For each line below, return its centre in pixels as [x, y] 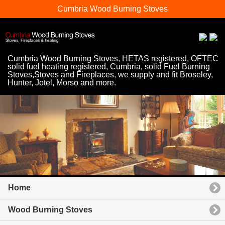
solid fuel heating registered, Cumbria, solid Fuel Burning [109, 67]
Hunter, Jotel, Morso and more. [62, 83]
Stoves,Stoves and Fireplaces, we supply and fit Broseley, [110, 75]
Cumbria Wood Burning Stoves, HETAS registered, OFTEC [113, 59]
